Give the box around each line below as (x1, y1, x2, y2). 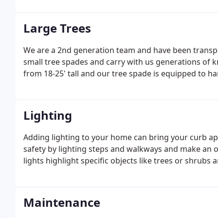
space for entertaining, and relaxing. (23, 4, 157, 15)
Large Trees (23, 20, 91, 36)
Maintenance (23, 194, 100, 210)
